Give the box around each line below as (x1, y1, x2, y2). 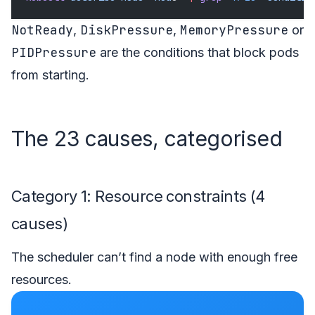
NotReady (11, 21, 73, 38)
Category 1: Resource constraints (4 (11, 186, 265, 205)
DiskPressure (80, 21, 173, 38)
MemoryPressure (180, 21, 288, 38)
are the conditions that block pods (96, 44, 299, 60)
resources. (11, 271, 72, 287)
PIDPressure (11, 44, 96, 60)
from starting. (11, 67, 89, 82)
